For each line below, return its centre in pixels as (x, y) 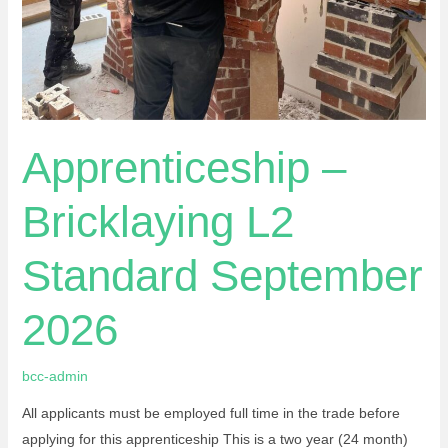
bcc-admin (54, 375)
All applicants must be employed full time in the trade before (210, 412)
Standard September (222, 275)
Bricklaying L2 (157, 221)
